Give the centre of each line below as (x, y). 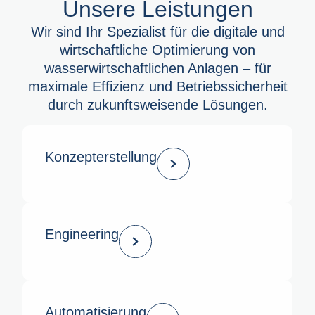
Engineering (82, 234)
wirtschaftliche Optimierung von (157, 50)
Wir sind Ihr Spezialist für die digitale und (157, 31)
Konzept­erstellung (101, 156)
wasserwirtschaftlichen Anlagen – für (157, 68)
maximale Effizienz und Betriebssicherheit (157, 86)
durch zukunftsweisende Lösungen (155, 104)
